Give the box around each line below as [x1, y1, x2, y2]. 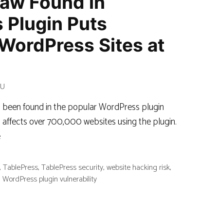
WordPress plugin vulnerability [2, 173, 97, 186]
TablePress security [41, 161, 103, 175]
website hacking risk [106, 161, 170, 175]
